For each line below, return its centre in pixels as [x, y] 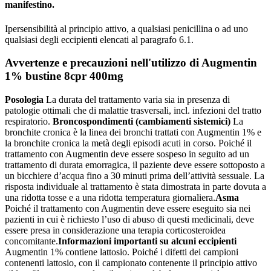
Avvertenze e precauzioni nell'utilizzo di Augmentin [131, 63]
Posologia [24, 99]
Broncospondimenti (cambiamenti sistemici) [143, 121]
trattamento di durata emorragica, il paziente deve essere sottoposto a [135, 165]
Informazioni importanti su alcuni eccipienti [147, 241]
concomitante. [31, 241]
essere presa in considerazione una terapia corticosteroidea [115, 230]
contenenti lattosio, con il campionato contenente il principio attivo [131, 263]
